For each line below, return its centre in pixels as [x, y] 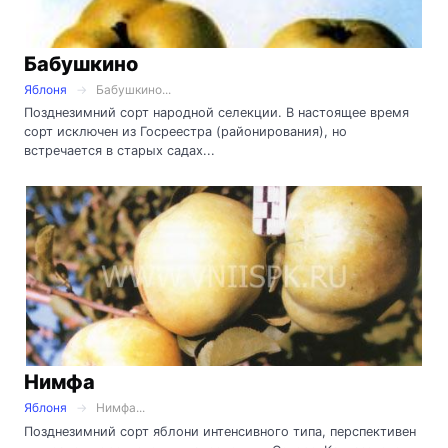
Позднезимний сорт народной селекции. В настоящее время [216, 113]
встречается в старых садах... [119, 151]
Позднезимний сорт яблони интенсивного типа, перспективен [220, 432]
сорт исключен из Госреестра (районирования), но [185, 132]
